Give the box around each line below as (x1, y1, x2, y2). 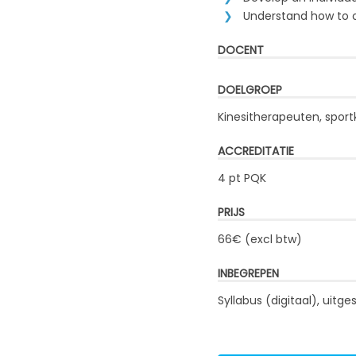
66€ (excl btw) (217, 231, 302, 248)
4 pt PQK (217, 170, 266, 187)
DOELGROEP (217, 82, 282, 99)
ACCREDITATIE (217, 143, 294, 160)
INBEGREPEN (217, 265, 279, 282)
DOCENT (217, 42, 264, 59)
